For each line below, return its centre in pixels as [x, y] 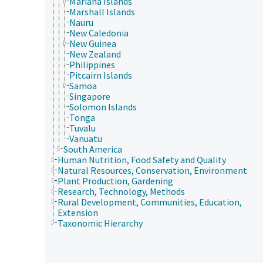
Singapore [90, 96]
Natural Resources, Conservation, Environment [152, 170]
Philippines [92, 64]
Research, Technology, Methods [121, 191]
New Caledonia [99, 33]
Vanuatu [86, 138]
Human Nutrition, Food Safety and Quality [142, 159]
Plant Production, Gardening [115, 181]
